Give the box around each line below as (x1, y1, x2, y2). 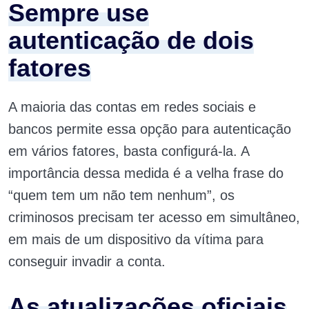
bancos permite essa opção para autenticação (8, 121, 291, 137)
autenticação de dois (8, 26, 254, 54)
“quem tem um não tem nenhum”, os (8, 188, 235, 203)
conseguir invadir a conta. (8, 254, 166, 269)
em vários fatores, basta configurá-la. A (8, 143, 249, 159)
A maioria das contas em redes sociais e (8, 99, 256, 114)
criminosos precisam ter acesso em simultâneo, (8, 210, 300, 225)
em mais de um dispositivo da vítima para (8, 232, 263, 247)
